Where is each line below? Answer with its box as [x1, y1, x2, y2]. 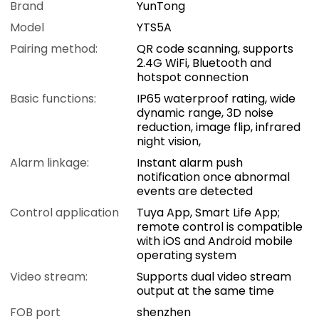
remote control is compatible [137, 219, 303, 236]
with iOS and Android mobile [137, 233, 293, 250]
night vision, [137, 133, 202, 150]
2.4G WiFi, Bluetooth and [137, 55, 272, 72]
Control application [10, 204, 120, 221]
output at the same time [137, 283, 275, 300]
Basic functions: [10, 90, 97, 108]
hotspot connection [137, 69, 249, 86]
